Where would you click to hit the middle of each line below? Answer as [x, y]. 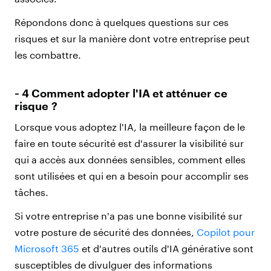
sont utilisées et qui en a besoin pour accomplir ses [132, 175]
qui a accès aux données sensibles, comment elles [130, 159]
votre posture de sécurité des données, [106, 232]
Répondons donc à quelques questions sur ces [122, 22]
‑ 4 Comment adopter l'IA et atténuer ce [121, 93]
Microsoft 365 [47, 248]
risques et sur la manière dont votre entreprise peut [132, 38]
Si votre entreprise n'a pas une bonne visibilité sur [129, 215]
